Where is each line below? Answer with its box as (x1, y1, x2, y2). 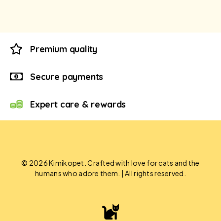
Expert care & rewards (30, 98, 126, 110)
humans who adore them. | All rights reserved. (35, 169, 186, 178)
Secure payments (30, 71, 104, 82)
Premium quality (30, 43, 98, 55)
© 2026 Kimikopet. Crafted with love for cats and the (21, 158, 200, 167)
